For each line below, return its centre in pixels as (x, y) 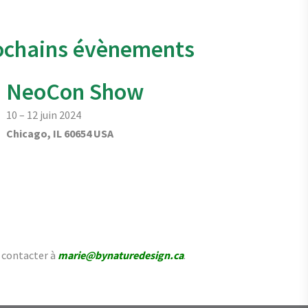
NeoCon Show (75, 92)
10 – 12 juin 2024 (44, 115)
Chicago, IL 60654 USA (60, 134)
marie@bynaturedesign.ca (120, 255)
